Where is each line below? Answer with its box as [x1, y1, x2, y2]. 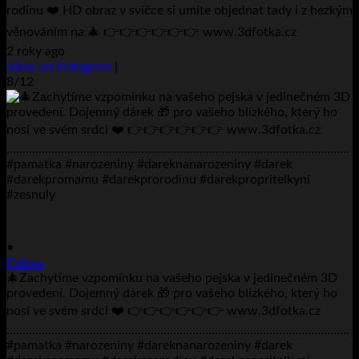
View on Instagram [6, 59, 111, 73]
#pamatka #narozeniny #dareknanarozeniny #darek [6, 338, 292, 352]
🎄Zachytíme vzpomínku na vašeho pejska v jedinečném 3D [6, 271, 337, 284]
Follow [6, 256, 44, 269]
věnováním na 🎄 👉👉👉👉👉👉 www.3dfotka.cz [6, 25, 296, 38]
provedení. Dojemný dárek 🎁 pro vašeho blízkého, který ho [6, 286, 337, 300]
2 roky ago [6, 44, 65, 58]
